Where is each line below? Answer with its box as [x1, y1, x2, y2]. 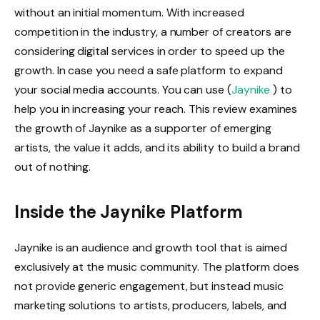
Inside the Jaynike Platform [14, 201, 243, 224]
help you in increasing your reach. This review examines [14, 101, 298, 116]
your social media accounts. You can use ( [14, 81, 232, 97]
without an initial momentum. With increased [14, 4, 244, 20]
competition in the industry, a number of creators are [14, 24, 291, 39]
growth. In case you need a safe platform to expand [14, 62, 283, 78]
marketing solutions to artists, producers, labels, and [14, 298, 287, 314]
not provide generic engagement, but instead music [14, 279, 284, 294]
